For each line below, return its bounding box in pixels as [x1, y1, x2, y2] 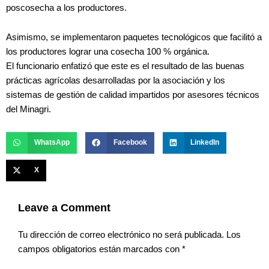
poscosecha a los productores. [6, 2, 127, 13]
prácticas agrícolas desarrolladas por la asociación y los [6, 76, 225, 86]
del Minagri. [6, 104, 51, 115]
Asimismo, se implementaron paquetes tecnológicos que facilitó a [6, 32, 262, 43]
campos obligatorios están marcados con [18, 244, 182, 255]
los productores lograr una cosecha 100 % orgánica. [6, 47, 210, 57]
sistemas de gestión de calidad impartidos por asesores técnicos [6, 90, 259, 100]
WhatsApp [34, 138, 70, 147]
